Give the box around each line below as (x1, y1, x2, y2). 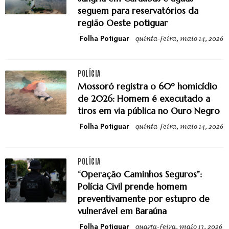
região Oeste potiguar (78, 17, 168, 29)
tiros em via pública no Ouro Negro (78, 105, 220, 117)
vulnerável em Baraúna (78, 205, 167, 217)
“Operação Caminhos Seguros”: (78, 169, 202, 180)
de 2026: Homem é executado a (78, 93, 210, 104)
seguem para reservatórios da (78, 5, 198, 16)
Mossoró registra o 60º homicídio (78, 80, 217, 92)
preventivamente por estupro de (78, 193, 210, 204)
